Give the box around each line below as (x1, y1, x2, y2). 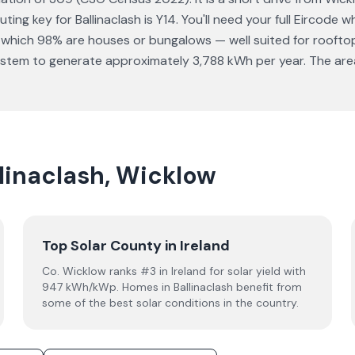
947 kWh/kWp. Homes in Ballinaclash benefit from (42, 280, 303, 294)
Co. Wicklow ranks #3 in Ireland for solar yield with (42, 264, 307, 278)
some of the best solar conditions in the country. (42, 296, 300, 310)
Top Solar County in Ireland (42, 236, 231, 255)
